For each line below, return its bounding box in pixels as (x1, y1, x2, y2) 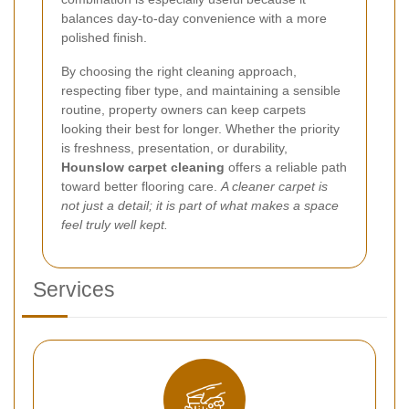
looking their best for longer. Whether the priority (61, 121, 340, 136)
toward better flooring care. (61, 178, 221, 194)
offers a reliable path (225, 159, 347, 174)
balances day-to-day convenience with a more (61, 10, 327, 26)
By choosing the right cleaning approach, (61, 63, 297, 79)
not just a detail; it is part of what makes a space (61, 197, 339, 213)
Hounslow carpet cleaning (61, 159, 225, 174)
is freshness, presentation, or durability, (61, 140, 288, 155)
